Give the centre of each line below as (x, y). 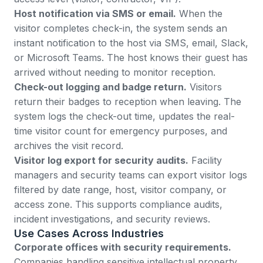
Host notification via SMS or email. (95, 13)
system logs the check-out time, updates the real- (124, 116)
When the (199, 13)
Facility (205, 160)
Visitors (204, 87)
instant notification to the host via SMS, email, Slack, (131, 43)
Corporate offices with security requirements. (123, 247)
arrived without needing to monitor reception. (115, 72)
